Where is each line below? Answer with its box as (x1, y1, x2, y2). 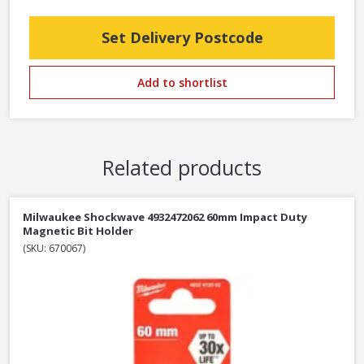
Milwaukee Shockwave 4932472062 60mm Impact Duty (23, 210, 307, 225)
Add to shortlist (136, 75, 227, 91)
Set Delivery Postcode (101, 28, 263, 48)
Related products (102, 154, 262, 182)
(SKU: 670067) (23, 241, 85, 256)
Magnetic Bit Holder (23, 223, 133, 239)
